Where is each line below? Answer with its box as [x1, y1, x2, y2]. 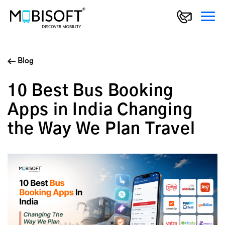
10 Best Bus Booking [8, 83, 174, 99]
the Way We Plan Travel [8, 121, 195, 138]
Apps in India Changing [8, 102, 193, 119]
